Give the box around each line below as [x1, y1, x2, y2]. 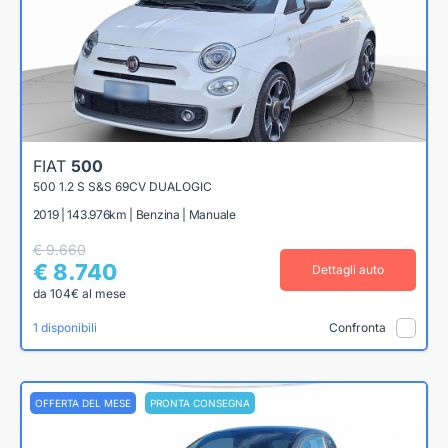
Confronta [328, 320, 386, 336]
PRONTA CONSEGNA [150, 396, 250, 409]
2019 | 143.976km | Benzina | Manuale [32, 207, 236, 223]
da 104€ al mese [32, 286, 126, 302]
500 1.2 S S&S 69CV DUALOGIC [32, 179, 212, 195]
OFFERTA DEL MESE [35, 396, 131, 409]
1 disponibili [32, 320, 97, 336]
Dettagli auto [311, 262, 384, 278]
